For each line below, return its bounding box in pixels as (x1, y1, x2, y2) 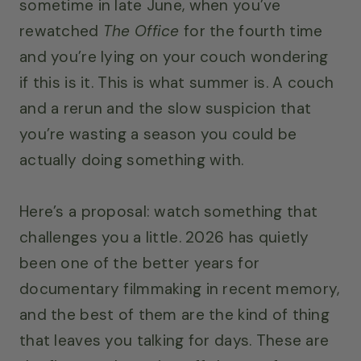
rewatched (19, 20, 103, 41)
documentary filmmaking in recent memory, (19, 278, 340, 299)
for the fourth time (179, 20, 323, 41)
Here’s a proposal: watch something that (19, 201, 318, 222)
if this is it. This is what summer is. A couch (19, 72, 334, 93)
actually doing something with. (19, 149, 244, 170)
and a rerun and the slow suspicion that (19, 98, 312, 118)
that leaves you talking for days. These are (19, 330, 330, 351)
